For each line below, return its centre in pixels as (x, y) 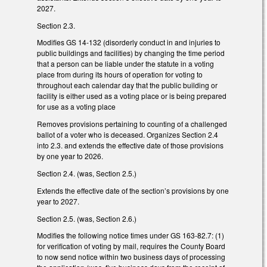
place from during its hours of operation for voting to (120, 74)
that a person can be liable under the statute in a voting (125, 64)
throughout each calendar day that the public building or (127, 85)
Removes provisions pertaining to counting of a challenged (132, 124)
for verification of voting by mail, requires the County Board (131, 246)
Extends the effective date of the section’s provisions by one (133, 190)
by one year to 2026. (70, 156)
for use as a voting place (76, 107)
